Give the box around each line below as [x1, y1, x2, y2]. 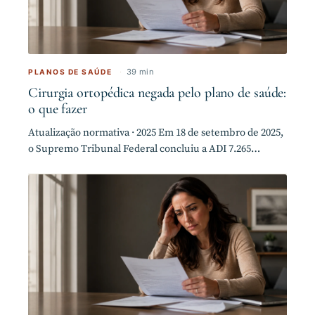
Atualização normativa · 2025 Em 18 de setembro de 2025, [28, 125, 283, 139]
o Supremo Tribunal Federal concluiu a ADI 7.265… [28, 141, 260, 155]
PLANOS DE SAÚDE [28, 67, 112, 76]
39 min [127, 66, 155, 77]
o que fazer [28, 100, 87, 117]
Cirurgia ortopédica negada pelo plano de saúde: [28, 84, 287, 101]
